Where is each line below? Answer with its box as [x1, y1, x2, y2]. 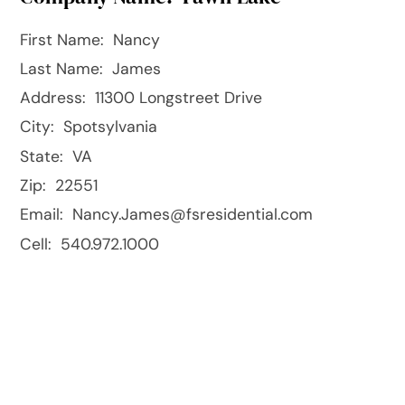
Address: [20, 88, 87, 108]
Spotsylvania [59, 117, 158, 137]
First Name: [20, 29, 105, 50]
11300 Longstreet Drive [90, 88, 263, 108]
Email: [20, 204, 64, 225]
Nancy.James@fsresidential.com [68, 204, 314, 225]
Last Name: [20, 58, 104, 79]
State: [20, 146, 64, 166]
